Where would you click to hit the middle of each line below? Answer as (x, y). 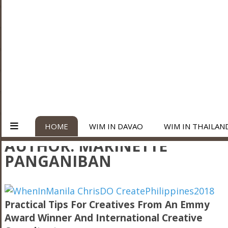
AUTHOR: (41, 146)
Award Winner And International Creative (103, 218)
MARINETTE (123, 146)
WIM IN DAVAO (116, 126)
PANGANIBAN (58, 161)
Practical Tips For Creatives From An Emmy (107, 204)
